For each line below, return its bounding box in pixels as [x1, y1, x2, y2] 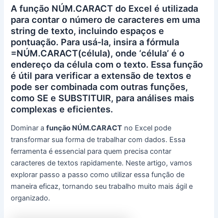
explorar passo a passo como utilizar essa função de [11, 170, 185, 180]
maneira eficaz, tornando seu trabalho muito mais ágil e [11, 182, 193, 191]
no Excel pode [122, 124, 172, 133]
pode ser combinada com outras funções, [11, 81, 188, 92]
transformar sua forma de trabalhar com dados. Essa [11, 135, 186, 145]
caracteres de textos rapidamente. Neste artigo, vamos [11, 159, 193, 168]
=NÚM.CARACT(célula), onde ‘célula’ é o [11, 47, 185, 58]
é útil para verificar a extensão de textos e [11, 70, 192, 81]
